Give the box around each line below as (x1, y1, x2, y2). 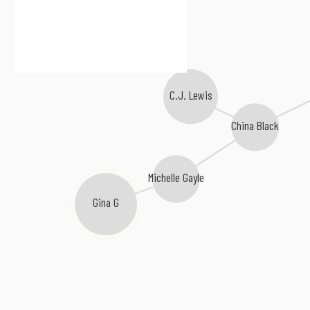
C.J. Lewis (169, 88, 212, 104)
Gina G (93, 197, 120, 212)
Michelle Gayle (149, 171, 206, 187)
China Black (232, 118, 280, 134)
